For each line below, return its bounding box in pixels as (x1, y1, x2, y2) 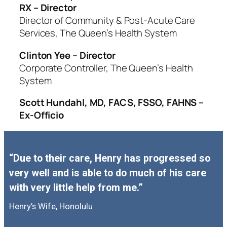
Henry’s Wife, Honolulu (9, 201, 93, 211)
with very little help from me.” (9, 181, 143, 194)
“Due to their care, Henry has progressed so (9, 152, 210, 164)
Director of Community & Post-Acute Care (19, 14, 196, 27)
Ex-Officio (19, 108, 64, 122)
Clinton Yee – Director (19, 48, 116, 62)
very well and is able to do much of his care (9, 167, 206, 179)
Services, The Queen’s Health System (19, 26, 177, 40)
